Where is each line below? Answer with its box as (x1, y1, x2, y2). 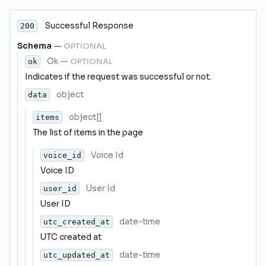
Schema (17, 41, 53, 51)
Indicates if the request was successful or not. (25, 72, 211, 82)
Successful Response (45, 21, 134, 31)
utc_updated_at (43, 251, 110, 259)
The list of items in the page (33, 128, 143, 138)
